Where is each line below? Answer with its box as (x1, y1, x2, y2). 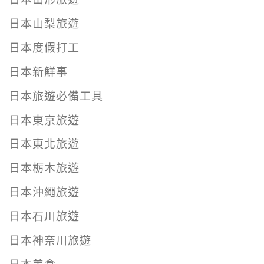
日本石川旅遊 (9, 210, 80, 224)
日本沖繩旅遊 (9, 186, 80, 200)
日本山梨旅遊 (9, 17, 80, 31)
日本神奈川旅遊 (9, 233, 91, 247)
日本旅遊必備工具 (9, 89, 103, 103)
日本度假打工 (9, 41, 80, 55)
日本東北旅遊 (9, 137, 80, 151)
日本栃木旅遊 (9, 161, 80, 176)
